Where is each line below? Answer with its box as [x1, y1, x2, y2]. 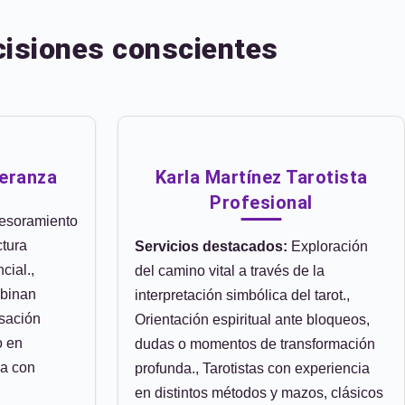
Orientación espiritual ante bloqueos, [135, 312, 370, 327]
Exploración [287, 239, 368, 254]
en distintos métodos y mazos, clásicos [135, 385, 383, 400]
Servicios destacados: [135, 239, 287, 254]
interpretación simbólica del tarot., [135, 287, 350, 303]
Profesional [210, 192, 313, 213]
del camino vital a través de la [135, 263, 325, 278]
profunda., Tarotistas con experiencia [135, 361, 370, 376]
